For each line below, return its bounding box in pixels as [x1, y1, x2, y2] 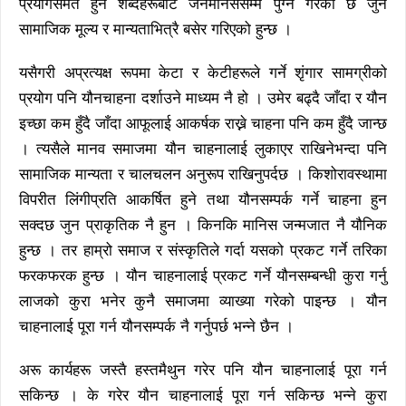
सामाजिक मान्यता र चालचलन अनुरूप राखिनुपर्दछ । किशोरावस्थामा [19, 166, 387, 184]
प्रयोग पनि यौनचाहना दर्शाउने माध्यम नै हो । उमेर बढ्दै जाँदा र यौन [19, 90, 387, 108]
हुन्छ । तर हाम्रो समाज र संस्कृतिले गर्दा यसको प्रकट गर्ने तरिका [19, 242, 387, 260]
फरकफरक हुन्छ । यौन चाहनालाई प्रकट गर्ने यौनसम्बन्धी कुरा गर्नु [19, 267, 387, 285]
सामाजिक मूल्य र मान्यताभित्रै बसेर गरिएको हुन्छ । [19, 21, 292, 39]
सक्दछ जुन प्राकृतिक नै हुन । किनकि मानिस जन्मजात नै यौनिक [19, 217, 387, 235]
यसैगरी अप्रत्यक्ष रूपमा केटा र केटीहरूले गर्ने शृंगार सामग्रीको [19, 64, 387, 82]
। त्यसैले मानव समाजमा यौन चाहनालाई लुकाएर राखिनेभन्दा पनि [19, 140, 387, 159]
